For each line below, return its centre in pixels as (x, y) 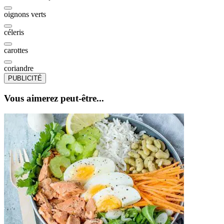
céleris (14, 32)
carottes (16, 50)
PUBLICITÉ (25, 78)
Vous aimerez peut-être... (54, 98)
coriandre (19, 68)
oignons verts (25, 14)
